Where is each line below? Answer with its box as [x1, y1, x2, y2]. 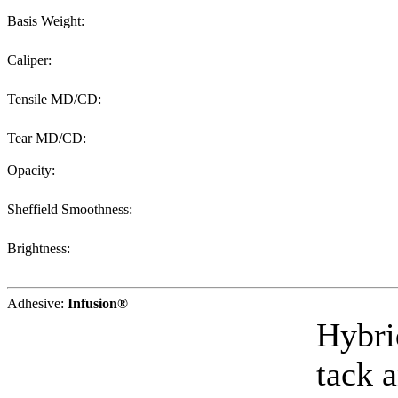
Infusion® [68, 296, 128, 311]
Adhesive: [7, 296, 64, 311]
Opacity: [7, 163, 55, 178]
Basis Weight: [7, 13, 84, 28]
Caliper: [7, 52, 52, 68]
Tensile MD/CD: [7, 92, 101, 107]
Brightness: [7, 241, 70, 256]
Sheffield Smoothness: [7, 202, 132, 217]
